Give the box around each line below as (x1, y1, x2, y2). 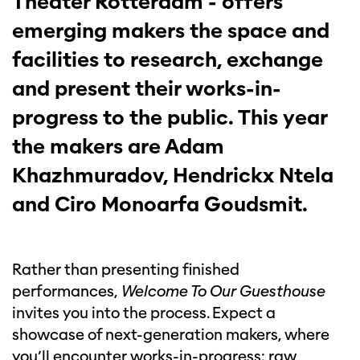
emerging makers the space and (12, 18, 329, 43)
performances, (12, 282, 121, 301)
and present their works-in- (12, 76, 281, 101)
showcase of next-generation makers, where (12, 325, 329, 344)
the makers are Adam (12, 133, 224, 159)
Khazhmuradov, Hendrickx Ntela (12, 162, 333, 188)
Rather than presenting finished (12, 260, 239, 279)
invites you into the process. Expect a (12, 304, 276, 322)
